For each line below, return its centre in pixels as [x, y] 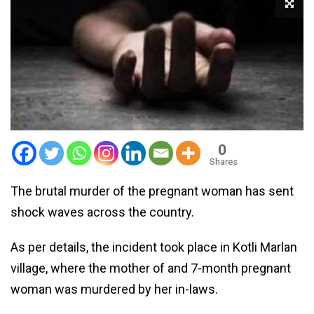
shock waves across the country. [102, 212]
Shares [224, 161]
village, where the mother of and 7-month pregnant [151, 268]
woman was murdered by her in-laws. [114, 289]
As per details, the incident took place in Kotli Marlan [154, 247]
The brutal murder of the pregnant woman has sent [152, 191]
